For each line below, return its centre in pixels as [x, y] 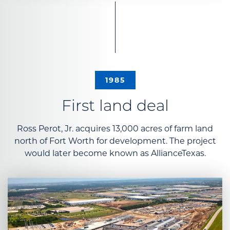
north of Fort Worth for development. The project [115, 141]
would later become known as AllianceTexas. [115, 154]
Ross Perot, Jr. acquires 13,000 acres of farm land [115, 129]
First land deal [115, 107]
